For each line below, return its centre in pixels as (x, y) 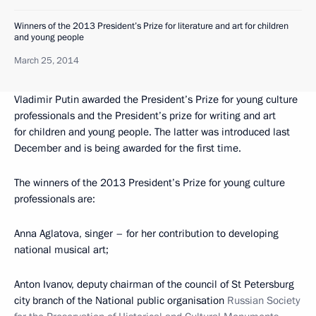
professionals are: (55, 199)
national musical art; (61, 250)
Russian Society (263, 300)
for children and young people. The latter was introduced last (152, 132)
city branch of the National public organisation (121, 300)
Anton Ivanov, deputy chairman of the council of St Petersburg (154, 284)
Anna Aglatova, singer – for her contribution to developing (146, 233)
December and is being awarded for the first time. (128, 148)
